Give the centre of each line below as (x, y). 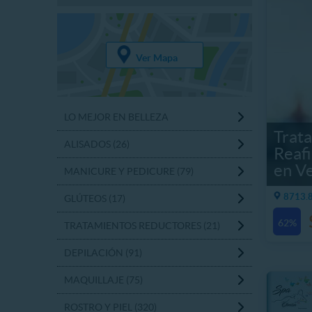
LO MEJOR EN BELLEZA (116, 117)
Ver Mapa (156, 57)
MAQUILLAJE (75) (103, 280)
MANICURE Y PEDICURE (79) (129, 171)
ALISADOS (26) (97, 144)
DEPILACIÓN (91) (103, 253)
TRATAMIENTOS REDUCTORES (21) (142, 226)
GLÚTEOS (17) (95, 198)
